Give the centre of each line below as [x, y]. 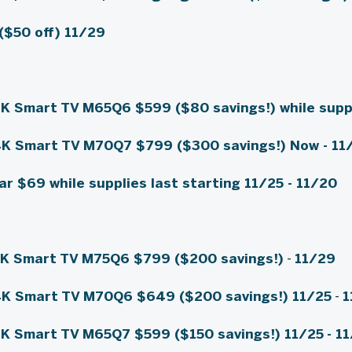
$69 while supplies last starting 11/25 [150, 183]
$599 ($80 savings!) [207, 108]
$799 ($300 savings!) [213, 145]
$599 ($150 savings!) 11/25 [229, 334]
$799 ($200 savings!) [208, 258]
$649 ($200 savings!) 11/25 [234, 296]
